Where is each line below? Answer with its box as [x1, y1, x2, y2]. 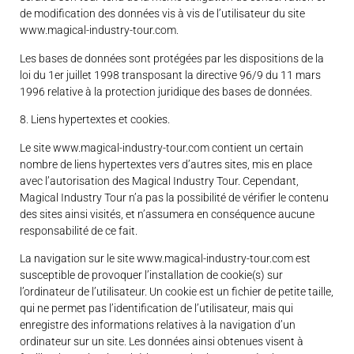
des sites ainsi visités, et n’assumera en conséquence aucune [20, 207, 314, 220]
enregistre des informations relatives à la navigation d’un [20, 318, 296, 332]
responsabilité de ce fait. [20, 224, 137, 237]
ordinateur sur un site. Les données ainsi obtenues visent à [20, 335, 303, 348]
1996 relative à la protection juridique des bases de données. [20, 85, 312, 98]
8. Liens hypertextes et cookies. [20, 113, 170, 126]
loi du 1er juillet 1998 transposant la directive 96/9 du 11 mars [20, 68, 321, 81]
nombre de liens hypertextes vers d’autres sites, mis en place [20, 157, 312, 171]
